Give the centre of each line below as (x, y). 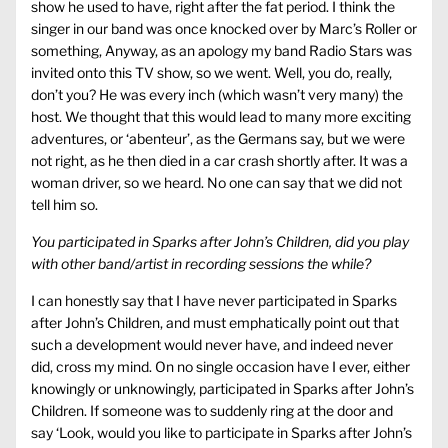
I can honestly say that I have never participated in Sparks (214, 301)
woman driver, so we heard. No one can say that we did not (216, 183)
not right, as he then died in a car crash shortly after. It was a (219, 161)
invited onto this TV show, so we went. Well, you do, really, (211, 73)
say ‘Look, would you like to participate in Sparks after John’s (221, 433)
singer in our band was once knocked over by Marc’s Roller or (224, 29)
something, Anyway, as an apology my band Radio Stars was (221, 51)
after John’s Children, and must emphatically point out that (215, 323)
